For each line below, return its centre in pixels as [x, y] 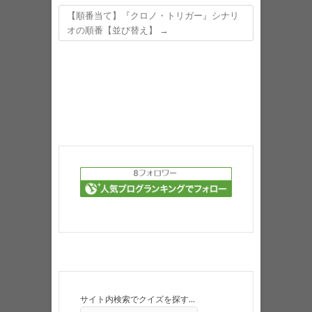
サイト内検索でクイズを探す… [138, 299]
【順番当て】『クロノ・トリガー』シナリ [153, 16]
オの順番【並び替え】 [113, 31]
